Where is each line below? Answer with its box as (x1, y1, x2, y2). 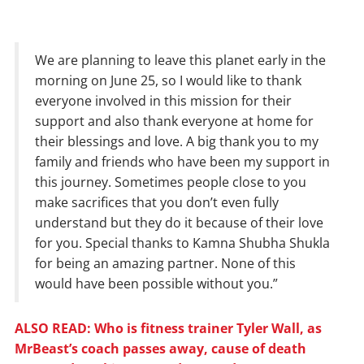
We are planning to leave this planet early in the (35, 51, 326, 70)
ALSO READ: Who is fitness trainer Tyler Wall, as (15, 319, 322, 338)
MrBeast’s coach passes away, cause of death (15, 340, 306, 358)
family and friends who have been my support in (35, 153, 330, 171)
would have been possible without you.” (35, 275, 278, 293)
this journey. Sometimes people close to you (35, 173, 306, 192)
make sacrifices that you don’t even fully (35, 193, 279, 212)
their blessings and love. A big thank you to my (35, 132, 318, 151)
